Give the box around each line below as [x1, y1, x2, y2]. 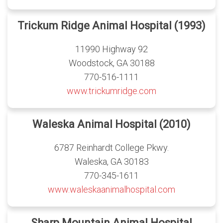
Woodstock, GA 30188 [68, 57, 155, 68]
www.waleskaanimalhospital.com [48, 184, 175, 195]
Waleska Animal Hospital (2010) [32, 117, 191, 130]
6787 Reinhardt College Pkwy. [54, 142, 169, 153]
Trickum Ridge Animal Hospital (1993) [17, 19, 206, 32]
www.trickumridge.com [67, 85, 156, 96]
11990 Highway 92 [75, 43, 148, 54]
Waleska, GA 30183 [74, 156, 149, 167]
